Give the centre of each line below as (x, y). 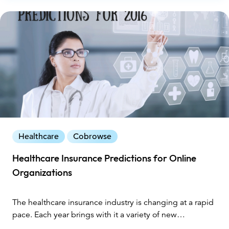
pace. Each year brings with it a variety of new (95, 215)
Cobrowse (92, 137)
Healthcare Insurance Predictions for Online (104, 159)
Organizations (42, 173)
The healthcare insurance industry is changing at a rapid (113, 203)
